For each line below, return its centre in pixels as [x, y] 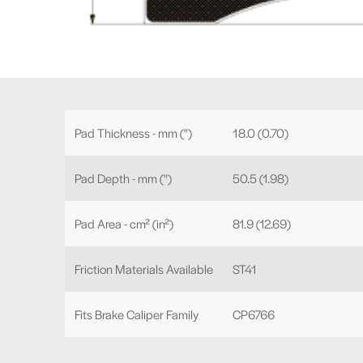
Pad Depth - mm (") [123, 178]
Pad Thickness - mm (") [133, 132]
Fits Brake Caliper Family [137, 314]
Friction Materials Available [144, 269]
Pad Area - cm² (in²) [124, 223]
